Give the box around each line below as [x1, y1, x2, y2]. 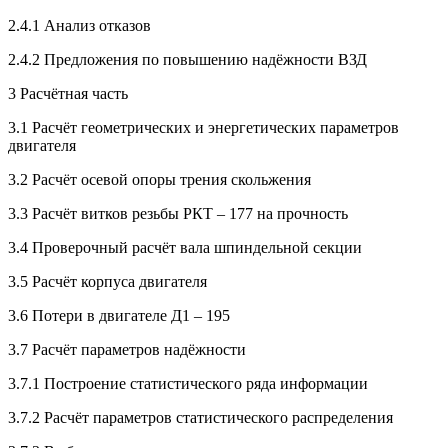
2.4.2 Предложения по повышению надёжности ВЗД [8, 51, 367, 69]
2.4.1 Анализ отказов [8, 17, 151, 35]
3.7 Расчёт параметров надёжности [8, 341, 246, 359]
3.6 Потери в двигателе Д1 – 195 [8, 307, 230, 325]
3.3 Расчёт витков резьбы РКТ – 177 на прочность [8, 205, 348, 223]
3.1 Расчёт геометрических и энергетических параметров [8, 119, 399, 137]
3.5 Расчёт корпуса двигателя [8, 273, 207, 291]
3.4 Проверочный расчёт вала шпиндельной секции [8, 239, 362, 257]
